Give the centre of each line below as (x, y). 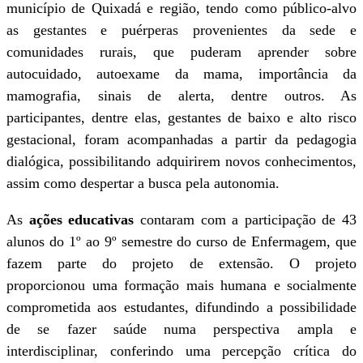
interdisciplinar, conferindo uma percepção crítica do (181, 351)
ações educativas (81, 220)
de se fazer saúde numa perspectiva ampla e (181, 329)
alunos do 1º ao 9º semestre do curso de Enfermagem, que (181, 241)
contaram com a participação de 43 (245, 220)
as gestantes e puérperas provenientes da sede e (181, 30)
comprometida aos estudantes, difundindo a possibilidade (181, 307)
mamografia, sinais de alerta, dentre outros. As (181, 96)
